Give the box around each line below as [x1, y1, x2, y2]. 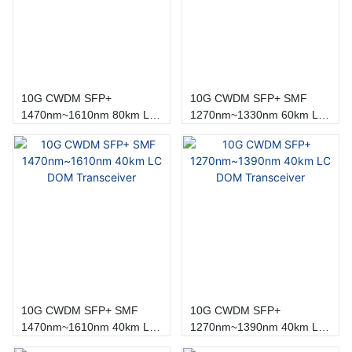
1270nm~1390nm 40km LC [189, 320, 326, 333]
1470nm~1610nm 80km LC [21, 108, 112, 121]
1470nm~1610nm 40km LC [21, 320, 157, 333]
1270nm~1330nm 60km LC [189, 108, 281, 121]
